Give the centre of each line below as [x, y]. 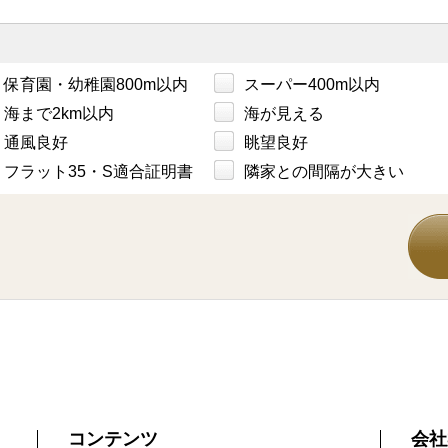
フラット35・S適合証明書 [98, 172]
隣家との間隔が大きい [324, 172]
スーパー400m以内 [312, 85]
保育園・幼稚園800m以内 [96, 85]
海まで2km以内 [59, 114]
